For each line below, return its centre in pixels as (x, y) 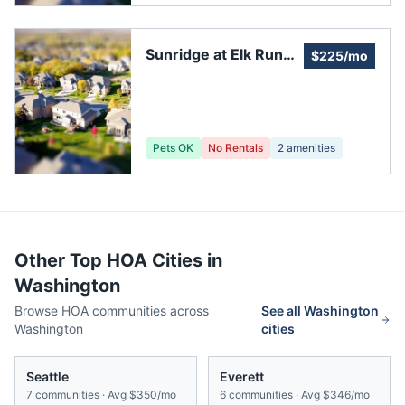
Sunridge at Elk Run (214, 55)
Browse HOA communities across (112, 311)
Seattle (47, 377)
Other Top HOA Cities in (118, 261)
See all (283, 311)
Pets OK (173, 148)
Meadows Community (223, 76)
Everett (242, 377)
